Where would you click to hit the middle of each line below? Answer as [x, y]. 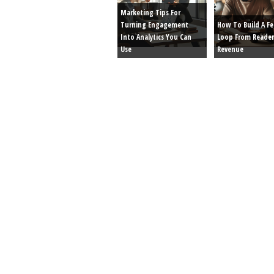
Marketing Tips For [150, 12]
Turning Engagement [154, 24]
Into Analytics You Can [156, 37]
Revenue [230, 49]
